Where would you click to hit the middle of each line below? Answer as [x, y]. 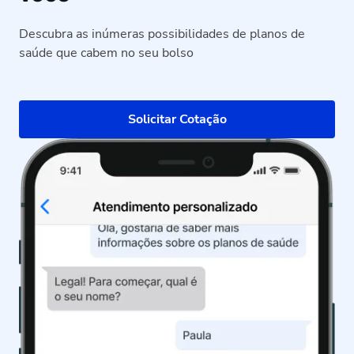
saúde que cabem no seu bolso [106, 53]
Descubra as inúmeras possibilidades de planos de [162, 34]
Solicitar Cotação [177, 119]
